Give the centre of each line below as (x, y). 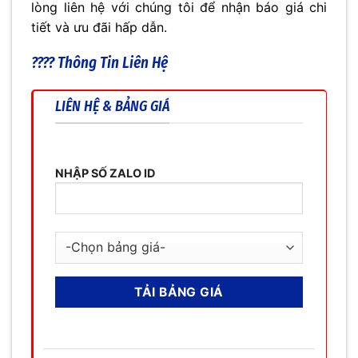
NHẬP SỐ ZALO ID (105, 173)
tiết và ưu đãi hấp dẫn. (99, 27)
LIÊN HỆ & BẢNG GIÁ (112, 107)
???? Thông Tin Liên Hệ (99, 63)
